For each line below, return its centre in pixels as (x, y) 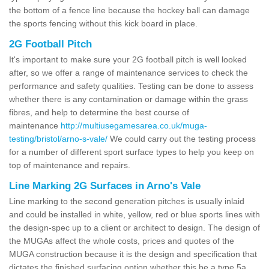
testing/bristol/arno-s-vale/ (58, 138)
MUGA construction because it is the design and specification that (133, 254)
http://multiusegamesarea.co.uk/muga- (134, 125)
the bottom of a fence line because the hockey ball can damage (129, 10)
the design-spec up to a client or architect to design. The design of (134, 227)
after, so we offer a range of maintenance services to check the (128, 72)
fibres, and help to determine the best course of (99, 112)
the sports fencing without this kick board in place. (103, 23)
